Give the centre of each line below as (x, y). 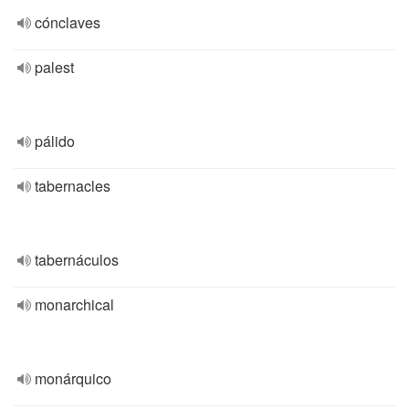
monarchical (74, 304)
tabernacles (73, 186)
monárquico (73, 378)
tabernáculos (77, 260)
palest (54, 67)
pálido (55, 141)
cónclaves (68, 22)
